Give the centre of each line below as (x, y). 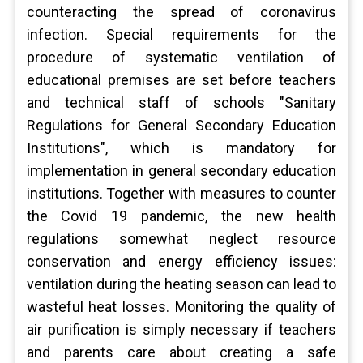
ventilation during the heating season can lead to (181, 284)
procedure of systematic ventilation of (181, 57)
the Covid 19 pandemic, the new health (181, 216)
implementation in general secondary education (181, 171)
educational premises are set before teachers (181, 80)
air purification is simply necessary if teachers (181, 329)
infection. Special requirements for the (181, 34)
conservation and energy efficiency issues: (181, 261)
